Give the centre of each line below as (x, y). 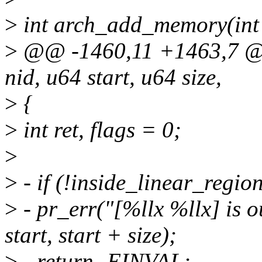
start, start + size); (91, 235)
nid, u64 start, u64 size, (113, 77)
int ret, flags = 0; (99, 130)
